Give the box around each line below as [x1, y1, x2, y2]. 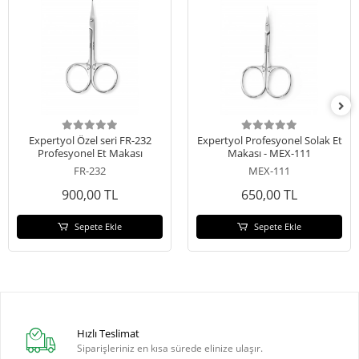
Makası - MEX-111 [228, 145, 311, 160]
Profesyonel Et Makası [37, 145, 143, 160]
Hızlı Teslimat [77, 326, 140, 341]
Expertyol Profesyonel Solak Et [196, 132, 342, 147]
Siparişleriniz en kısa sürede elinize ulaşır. [77, 341, 264, 356]
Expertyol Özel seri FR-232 [28, 132, 151, 147]
